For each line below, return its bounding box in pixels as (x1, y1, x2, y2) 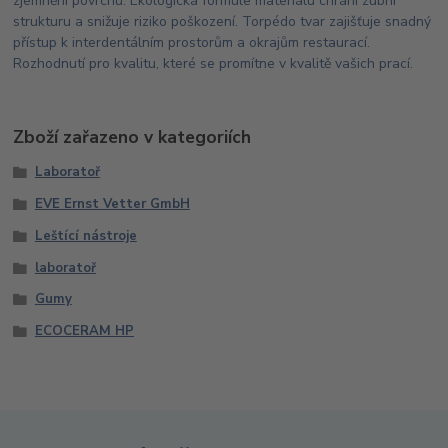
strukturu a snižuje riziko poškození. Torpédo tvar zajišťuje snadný (13, 11, 432, 31)
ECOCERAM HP (34, 322, 134, 341)
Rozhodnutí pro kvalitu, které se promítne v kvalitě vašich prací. (13, 53, 414, 73)
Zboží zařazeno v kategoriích (13, 125, 252, 150)
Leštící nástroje (34, 226, 137, 245)
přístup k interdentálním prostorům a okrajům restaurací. (13, 32, 371, 52)
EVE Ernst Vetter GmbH (34, 195, 190, 214)
